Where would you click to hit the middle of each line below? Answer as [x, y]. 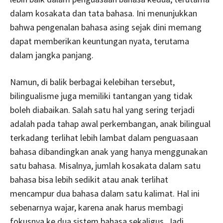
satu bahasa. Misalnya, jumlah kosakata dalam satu [105, 165]
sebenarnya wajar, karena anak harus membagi [97, 207]
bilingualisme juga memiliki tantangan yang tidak [101, 96]
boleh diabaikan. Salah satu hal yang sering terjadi [102, 110]
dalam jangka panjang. [52, 55]
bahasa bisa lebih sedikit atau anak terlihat [89, 179]
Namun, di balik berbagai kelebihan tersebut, [92, 82]
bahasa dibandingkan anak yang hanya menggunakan [109, 151]
